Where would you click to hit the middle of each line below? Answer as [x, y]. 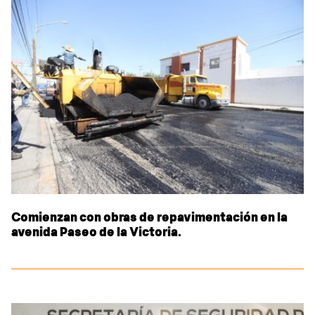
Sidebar [43, 21]
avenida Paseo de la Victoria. [96, 233]
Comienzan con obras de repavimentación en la [149, 219]
